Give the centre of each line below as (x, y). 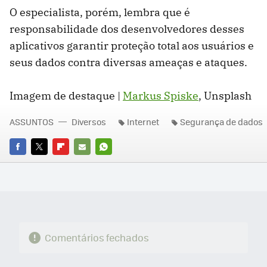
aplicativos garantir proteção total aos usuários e (132, 46)
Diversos (89, 122)
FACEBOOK (30, 163)
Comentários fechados (97, 238)
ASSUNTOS (32, 122)
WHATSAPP (117, 163)
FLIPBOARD (74, 163)
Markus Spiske (161, 96)
